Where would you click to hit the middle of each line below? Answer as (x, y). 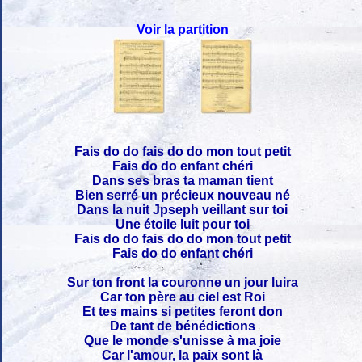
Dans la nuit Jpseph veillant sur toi (183, 209)
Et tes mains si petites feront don (183, 311)
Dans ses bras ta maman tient (183, 180)
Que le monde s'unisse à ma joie (183, 340)
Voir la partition (183, 29)
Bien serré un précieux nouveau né (183, 195)
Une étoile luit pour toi (183, 224)
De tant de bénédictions (183, 326)
